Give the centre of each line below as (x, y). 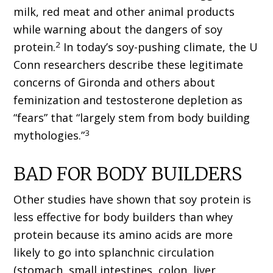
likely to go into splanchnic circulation (114, 253)
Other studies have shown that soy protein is (133, 200)
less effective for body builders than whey (123, 217)
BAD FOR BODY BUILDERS (128, 174)
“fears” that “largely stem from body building (132, 118)
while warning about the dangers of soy (118, 30)
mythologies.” (49, 136)
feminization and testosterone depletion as (128, 100)
